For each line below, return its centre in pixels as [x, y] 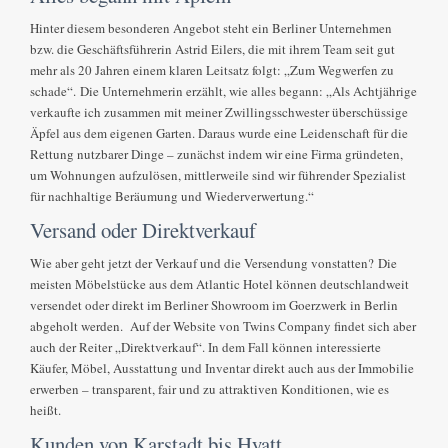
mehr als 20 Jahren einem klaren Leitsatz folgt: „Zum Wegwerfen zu [212, 70]
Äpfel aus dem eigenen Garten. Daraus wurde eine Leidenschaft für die [219, 133]
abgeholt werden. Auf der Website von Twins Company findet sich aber [223, 326]
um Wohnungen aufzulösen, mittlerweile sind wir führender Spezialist [218, 175]
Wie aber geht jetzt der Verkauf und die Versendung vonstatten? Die [214, 263]
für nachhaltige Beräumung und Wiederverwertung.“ [172, 196]
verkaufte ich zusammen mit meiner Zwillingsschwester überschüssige [219, 112]
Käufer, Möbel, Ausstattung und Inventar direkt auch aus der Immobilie [222, 368]
